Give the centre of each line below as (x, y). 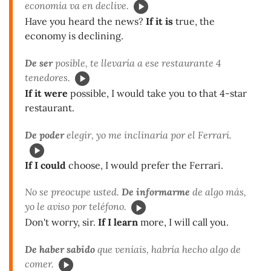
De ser (39, 63)
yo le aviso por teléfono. (76, 207)
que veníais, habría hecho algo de (168, 250)
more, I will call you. (183, 222)
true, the (194, 21)
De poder (44, 135)
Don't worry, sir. (61, 222)
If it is (159, 21)
